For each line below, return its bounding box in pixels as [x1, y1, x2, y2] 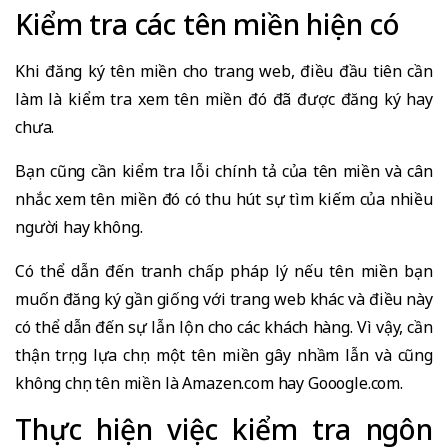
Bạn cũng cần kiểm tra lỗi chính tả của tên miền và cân [15, 159, 433, 182]
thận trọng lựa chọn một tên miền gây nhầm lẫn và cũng [15, 343, 433, 366]
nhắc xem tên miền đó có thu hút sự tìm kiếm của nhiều [15, 187, 433, 210]
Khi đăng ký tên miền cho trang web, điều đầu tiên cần [15, 59, 433, 82]
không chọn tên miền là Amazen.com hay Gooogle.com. [15, 371, 403, 394]
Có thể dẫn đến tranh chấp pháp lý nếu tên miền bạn [15, 259, 433, 282]
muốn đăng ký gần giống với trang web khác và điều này [15, 287, 433, 310]
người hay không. [15, 215, 143, 238]
